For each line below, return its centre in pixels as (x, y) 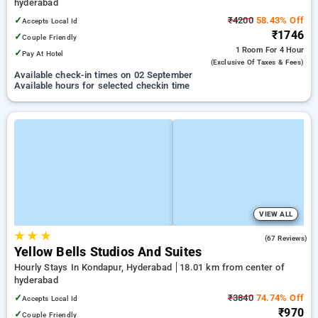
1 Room (250, 50)
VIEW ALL (276, 214)
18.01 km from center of (232, 267)
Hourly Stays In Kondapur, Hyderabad (95, 267)
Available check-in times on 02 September (104, 75)
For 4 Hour (285, 50)
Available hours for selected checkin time (102, 86)
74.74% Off (278, 298)
